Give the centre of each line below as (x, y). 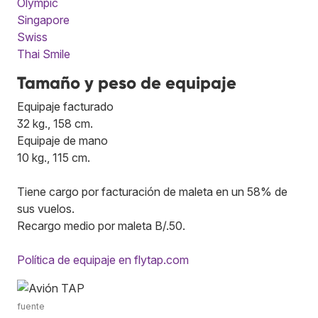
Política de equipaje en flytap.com (103, 259)
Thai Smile (44, 54)
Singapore (43, 20)
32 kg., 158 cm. (55, 123)
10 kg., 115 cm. (54, 157)
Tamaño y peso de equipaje (127, 82)
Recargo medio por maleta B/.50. (101, 225)
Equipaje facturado (65, 106)
